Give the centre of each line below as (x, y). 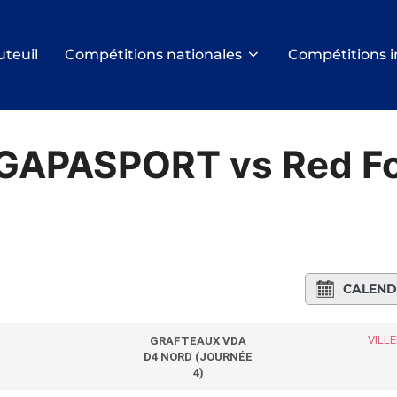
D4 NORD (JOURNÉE (198, 357)
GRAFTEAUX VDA (198, 341)
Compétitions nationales (153, 55)
